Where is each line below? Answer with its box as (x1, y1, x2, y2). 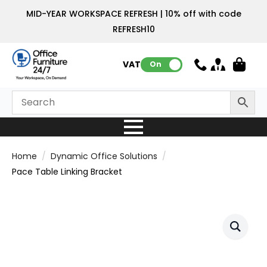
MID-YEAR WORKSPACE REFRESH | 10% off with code (26, 8, 241, 20)
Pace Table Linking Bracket (12, 165, 122, 178)
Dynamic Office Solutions (51, 150, 157, 162)
